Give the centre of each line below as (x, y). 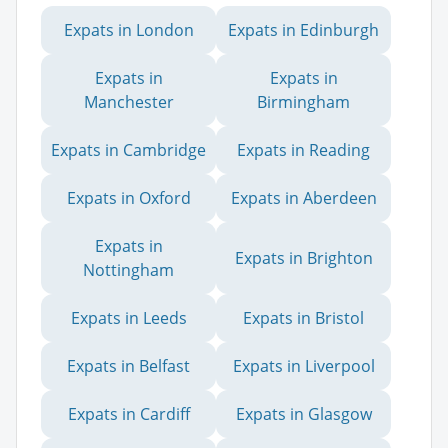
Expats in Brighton (303, 257)
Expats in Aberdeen (303, 197)
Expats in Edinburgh (303, 29)
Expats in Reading (303, 149)
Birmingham (303, 101)
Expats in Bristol (303, 317)
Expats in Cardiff (128, 413)
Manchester (128, 101)
